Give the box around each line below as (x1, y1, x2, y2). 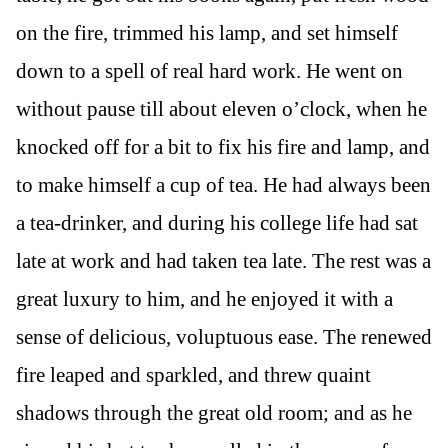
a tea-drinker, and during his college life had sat (16, 210, 418, 235)
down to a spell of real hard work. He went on (16, 58, 403, 83)
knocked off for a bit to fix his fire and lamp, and (16, 134, 430, 159)
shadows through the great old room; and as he (16, 400, 412, 425)
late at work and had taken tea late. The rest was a (16, 248, 431, 273)
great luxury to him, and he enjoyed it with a (16, 286, 393, 311)
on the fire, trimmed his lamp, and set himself (16, 20, 398, 45)
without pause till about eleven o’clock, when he (16, 96, 427, 121)
